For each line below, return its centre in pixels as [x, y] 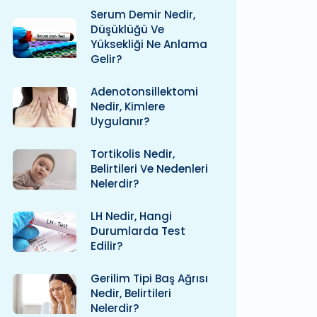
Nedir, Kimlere [128, 107]
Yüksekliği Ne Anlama [149, 45]
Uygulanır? [120, 122]
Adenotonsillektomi [144, 92]
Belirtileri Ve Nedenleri [149, 169]
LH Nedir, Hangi [131, 217]
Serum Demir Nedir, [143, 15]
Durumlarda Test [138, 231]
